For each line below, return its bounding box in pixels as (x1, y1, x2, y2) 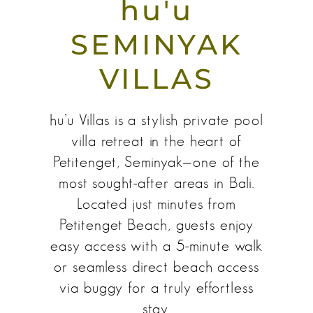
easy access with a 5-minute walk (50, 237, 263, 255)
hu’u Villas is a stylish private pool (50, 111, 263, 129)
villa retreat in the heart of (71, 132, 242, 150)
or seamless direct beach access (54, 258, 259, 276)
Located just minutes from (76, 195, 236, 213)
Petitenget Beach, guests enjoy (59, 216, 254, 234)
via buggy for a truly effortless (59, 279, 254, 297)
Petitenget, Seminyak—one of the (52, 153, 261, 171)
